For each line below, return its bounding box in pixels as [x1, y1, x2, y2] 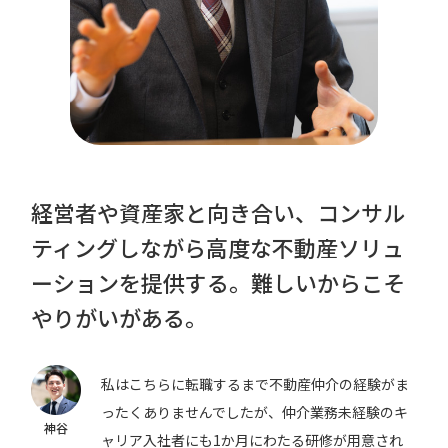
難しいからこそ [251, 266, 406, 299]
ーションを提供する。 [31, 266, 252, 299]
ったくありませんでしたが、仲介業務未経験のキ [101, 402, 409, 423]
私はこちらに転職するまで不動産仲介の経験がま [101, 374, 410, 395]
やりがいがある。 [31, 301, 208, 334]
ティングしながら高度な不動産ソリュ [31, 231, 405, 264]
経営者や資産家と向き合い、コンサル [31, 196, 406, 229]
